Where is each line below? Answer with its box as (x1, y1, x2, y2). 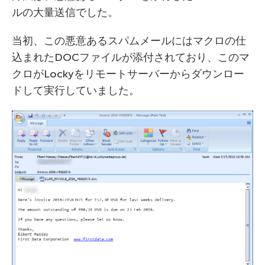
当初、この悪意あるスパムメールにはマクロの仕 (12, 34, 246, 47)
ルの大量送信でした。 (12, 6, 118, 19)
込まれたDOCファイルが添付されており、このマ (12, 51, 250, 64)
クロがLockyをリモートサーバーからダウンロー (12, 67, 244, 80)
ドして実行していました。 (12, 84, 140, 97)
